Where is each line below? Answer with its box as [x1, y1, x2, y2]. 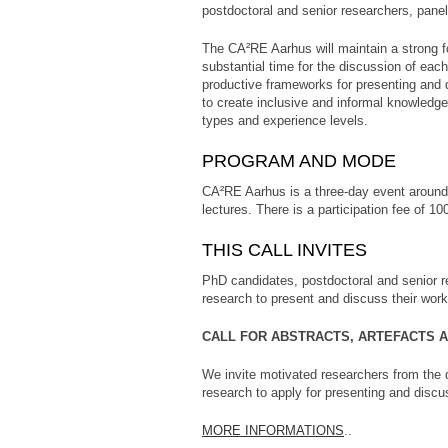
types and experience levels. [202, 112, 368, 128]
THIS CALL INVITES [202, 239, 367, 260]
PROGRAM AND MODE [202, 150, 396, 171]
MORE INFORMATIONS [202, 422, 344, 438]
